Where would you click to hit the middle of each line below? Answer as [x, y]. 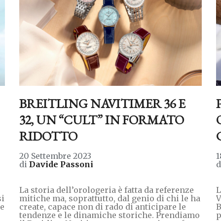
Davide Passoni [61, 164]
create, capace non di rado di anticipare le [102, 206]
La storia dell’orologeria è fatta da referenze [106, 190]
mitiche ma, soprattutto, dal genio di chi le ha [110, 198]
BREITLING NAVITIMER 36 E [102, 103]
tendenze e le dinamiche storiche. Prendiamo [109, 215]
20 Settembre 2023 [55, 156]
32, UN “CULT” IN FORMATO [101, 120]
